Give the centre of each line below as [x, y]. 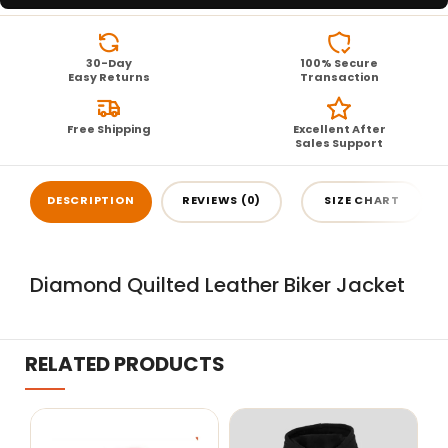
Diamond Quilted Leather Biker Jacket [217, 284]
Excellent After [339, 128]
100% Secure [339, 62]
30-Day [109, 62]
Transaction [339, 76]
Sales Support [339, 142]
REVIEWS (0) [221, 200]
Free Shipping [109, 128]
